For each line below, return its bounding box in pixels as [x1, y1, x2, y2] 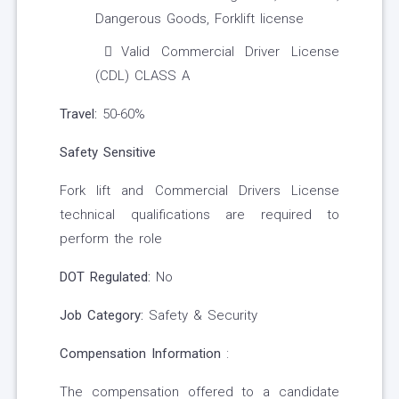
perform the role [60, 231, 162, 248]
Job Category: [60, 307, 143, 324]
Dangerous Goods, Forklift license [95, 11, 304, 28]
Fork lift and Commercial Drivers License [60, 183, 339, 199]
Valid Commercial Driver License [121, 44, 339, 61]
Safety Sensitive [60, 144, 156, 161]
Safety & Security [143, 307, 257, 324]
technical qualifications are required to [60, 207, 339, 224]
